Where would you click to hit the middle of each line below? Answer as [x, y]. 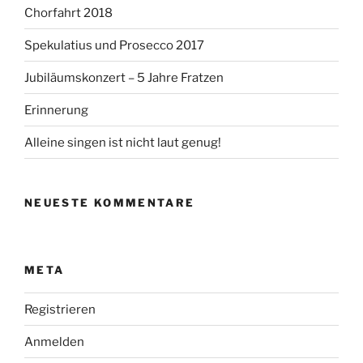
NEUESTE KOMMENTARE [110, 203]
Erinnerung [56, 110]
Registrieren [60, 309]
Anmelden [54, 342]
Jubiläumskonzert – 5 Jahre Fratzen [124, 77]
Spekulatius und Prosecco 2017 [114, 45]
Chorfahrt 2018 [68, 13]
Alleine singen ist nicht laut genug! [123, 142]
